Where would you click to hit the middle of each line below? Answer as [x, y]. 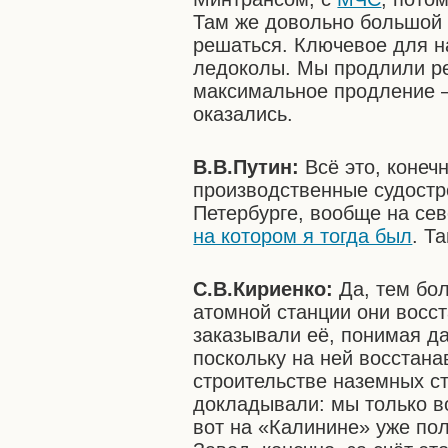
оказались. [243, 114]
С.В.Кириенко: [266, 289]
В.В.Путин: [249, 167]
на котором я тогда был [303, 236]
